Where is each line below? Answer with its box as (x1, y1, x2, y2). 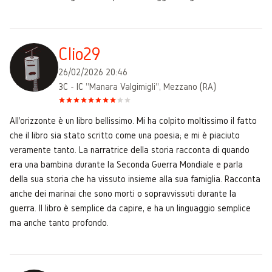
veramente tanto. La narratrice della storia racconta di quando (10, 144, 250, 155)
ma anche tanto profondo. (10, 217, 109, 228)
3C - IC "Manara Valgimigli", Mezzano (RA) (58, 81, 216, 92)
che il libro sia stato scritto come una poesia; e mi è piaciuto (10, 129, 240, 140)
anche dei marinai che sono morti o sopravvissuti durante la (10, 188, 236, 199)
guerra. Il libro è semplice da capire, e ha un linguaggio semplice (10, 202, 251, 213)
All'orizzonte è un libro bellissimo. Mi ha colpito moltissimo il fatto (10, 115, 257, 126)
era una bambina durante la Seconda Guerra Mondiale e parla (10, 158, 243, 169)
